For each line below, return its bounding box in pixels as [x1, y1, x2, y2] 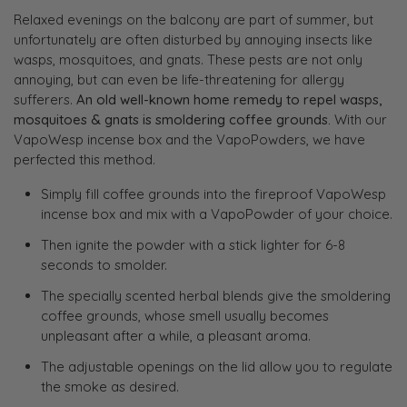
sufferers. [14, 90, 76, 108]
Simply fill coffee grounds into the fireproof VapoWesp [40, 184, 386, 203]
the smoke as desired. [40, 377, 179, 395]
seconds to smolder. [40, 255, 167, 273]
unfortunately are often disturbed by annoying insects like [14, 30, 372, 48]
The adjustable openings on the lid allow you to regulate [40, 357, 392, 375]
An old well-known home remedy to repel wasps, [76, 90, 382, 108]
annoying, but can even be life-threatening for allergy [14, 70, 344, 88]
